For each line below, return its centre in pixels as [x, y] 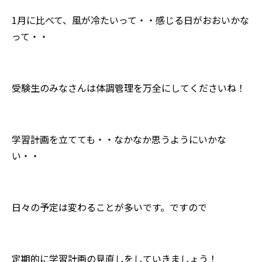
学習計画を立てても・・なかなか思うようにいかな [119, 139]
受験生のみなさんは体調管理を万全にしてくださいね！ [129, 87]
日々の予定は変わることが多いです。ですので [109, 207]
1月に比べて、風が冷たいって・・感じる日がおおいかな [130, 20]
